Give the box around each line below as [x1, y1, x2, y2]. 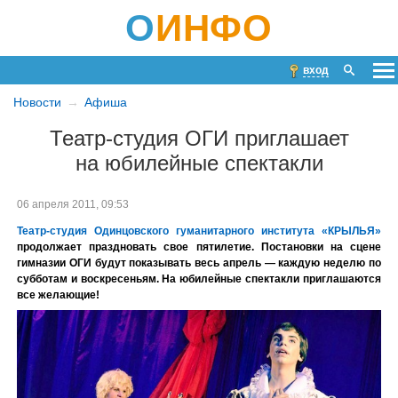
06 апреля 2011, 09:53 [17, 197, 129, 211]
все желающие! [17, 288, 99, 301]
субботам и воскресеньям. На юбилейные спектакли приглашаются [17, 272, 381, 285]
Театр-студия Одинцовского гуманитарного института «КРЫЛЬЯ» [17, 224, 381, 237]
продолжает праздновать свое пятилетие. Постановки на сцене [17, 240, 381, 253]
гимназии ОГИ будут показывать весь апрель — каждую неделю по [17, 256, 381, 269]
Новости [13, 95, 61, 109]
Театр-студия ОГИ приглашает [49, 126, 349, 151]
